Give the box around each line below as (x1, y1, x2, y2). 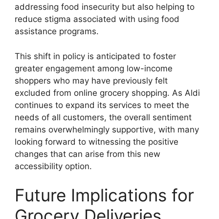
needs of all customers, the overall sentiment (15, 112, 192, 122)
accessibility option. (15, 161, 92, 171)
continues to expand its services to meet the (15, 100, 189, 110)
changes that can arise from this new (15, 149, 160, 159)
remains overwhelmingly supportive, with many (15, 124, 199, 134)
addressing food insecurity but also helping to (15, 2, 195, 12)
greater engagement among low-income (15, 63, 173, 73)
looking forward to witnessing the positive (15, 136, 178, 147)
